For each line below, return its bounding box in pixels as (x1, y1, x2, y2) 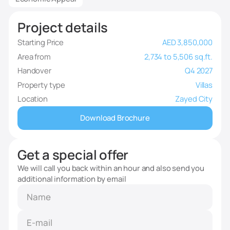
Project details (17, 18, 108, 37)
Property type (17, 79, 66, 90)
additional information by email (17, 174, 126, 184)
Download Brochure (80, 112, 150, 123)
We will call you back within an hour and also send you (17, 163, 205, 174)
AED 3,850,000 (162, 37, 213, 48)
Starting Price (17, 37, 64, 48)
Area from (17, 51, 51, 62)
